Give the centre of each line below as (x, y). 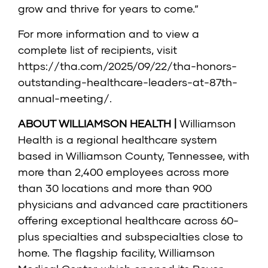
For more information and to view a (109, 34)
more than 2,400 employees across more (124, 172)
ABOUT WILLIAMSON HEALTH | (99, 124)
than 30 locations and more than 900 (115, 188)
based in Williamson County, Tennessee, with (134, 156)
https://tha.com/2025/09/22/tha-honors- (127, 66)
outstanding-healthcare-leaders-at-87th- (128, 82)
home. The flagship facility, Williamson (116, 253)
